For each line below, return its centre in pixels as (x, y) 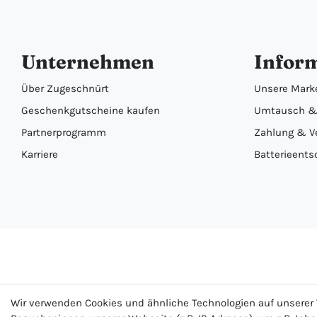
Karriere (40, 155)
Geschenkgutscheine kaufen (91, 111)
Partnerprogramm (64, 133)
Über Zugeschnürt (65, 89)
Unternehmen (88, 62)
